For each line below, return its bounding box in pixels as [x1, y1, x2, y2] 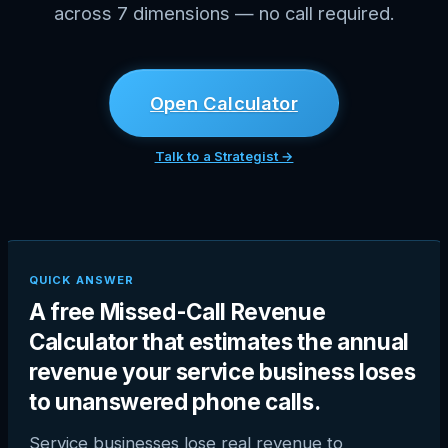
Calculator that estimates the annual [29, 327, 409, 355]
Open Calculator [150, 91, 298, 114]
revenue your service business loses [29, 357, 416, 385]
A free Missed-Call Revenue [29, 297, 326, 325]
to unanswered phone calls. [29, 387, 321, 415]
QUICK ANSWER [29, 272, 135, 287]
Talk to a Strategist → [154, 147, 294, 164]
